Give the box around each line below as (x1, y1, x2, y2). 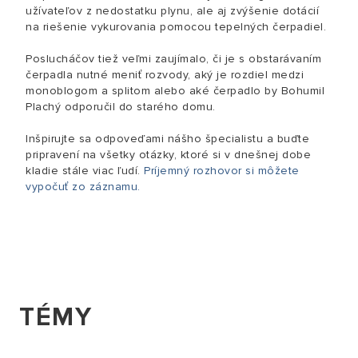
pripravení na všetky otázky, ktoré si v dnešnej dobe (26, 148, 311, 161)
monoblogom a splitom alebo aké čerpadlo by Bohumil (26, 84, 324, 97)
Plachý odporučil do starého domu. (26, 100, 216, 113)
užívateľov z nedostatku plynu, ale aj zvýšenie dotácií (26, 4, 319, 18)
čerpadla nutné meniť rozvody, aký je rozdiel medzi (26, 68, 304, 82)
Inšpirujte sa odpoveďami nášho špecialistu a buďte (26, 132, 309, 145)
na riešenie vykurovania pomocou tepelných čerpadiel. (26, 20, 326, 34)
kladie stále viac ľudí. (26, 164, 144, 177)
